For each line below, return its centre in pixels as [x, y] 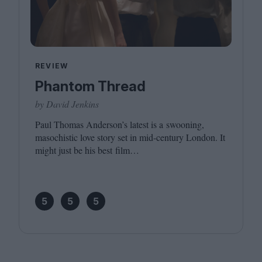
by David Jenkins [67, 104]
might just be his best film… [87, 150]
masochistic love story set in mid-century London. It [130, 137]
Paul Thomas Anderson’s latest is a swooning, [120, 124]
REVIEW [52, 66]
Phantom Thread [90, 86]
